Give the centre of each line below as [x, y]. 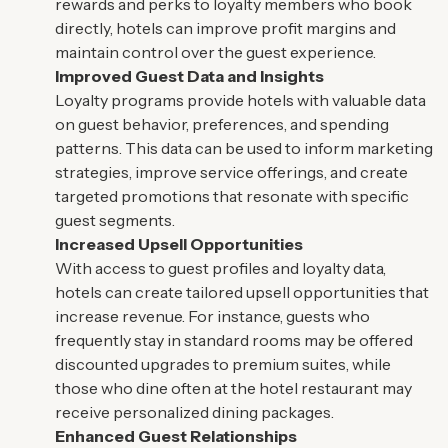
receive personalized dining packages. [194, 411]
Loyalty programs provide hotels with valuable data [240, 99]
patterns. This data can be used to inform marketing [244, 147]
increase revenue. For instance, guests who [212, 315]
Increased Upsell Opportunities [179, 243]
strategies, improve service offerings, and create [231, 171]
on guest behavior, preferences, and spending [222, 123]
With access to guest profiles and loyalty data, [220, 267]
